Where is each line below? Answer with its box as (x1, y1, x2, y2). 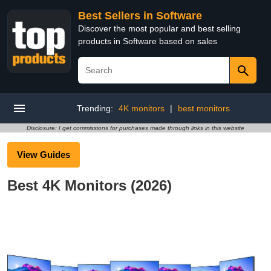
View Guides (17, 149, 70, 160)
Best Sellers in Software (78, 10, 202, 22)
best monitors (178, 103, 230, 113)
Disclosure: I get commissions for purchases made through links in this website (27, 125, 244, 131)
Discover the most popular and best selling (78, 24, 241, 33)
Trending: (77, 103, 116, 113)
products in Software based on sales (78, 36, 217, 46)
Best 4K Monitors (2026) (7, 177, 172, 194)
